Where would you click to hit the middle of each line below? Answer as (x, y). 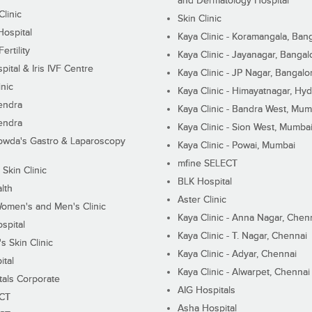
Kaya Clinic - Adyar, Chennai (237, 255)
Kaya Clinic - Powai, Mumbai (237, 146)
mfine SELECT (208, 164)
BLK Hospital (205, 182)
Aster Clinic (202, 200)
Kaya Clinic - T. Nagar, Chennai (243, 236)
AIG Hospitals (207, 291)
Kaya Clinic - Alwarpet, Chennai (244, 273)
